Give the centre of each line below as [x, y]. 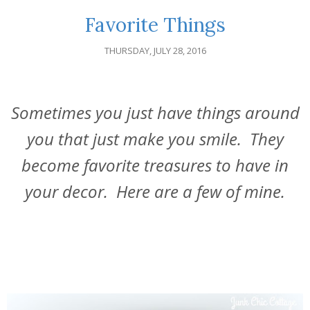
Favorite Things [155, 25]
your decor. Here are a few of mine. [155, 192]
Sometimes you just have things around [155, 113]
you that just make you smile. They [155, 139]
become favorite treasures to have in [155, 165]
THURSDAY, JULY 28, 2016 [155, 51]
